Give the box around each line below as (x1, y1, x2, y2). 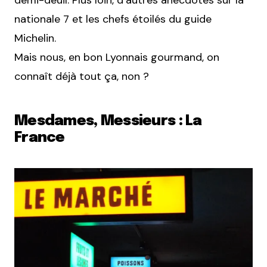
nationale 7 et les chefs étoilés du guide (14, 12, 212, 26)
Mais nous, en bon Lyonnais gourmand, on (14, 50, 219, 64)
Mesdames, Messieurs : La (14, 114, 202, 129)
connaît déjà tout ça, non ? (14, 69, 149, 83)
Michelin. (14, 31, 56, 45)
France (14, 131, 65, 145)
